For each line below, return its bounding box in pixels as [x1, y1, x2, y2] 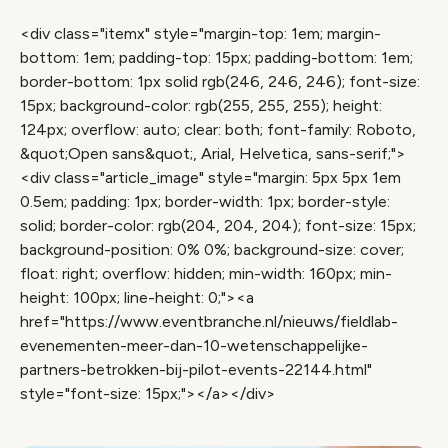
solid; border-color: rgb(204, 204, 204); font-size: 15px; [20, 216, 416, 235]
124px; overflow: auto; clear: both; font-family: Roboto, [20, 120, 416, 139]
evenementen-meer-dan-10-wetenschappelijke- [20, 336, 368, 355]
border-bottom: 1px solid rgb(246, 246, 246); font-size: [20, 72, 420, 91]
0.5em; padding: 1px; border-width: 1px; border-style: [20, 192, 390, 211]
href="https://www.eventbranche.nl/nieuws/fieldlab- [20, 312, 398, 331]
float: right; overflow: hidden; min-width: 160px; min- [20, 264, 392, 283]
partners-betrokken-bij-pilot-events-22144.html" [20, 360, 372, 379]
